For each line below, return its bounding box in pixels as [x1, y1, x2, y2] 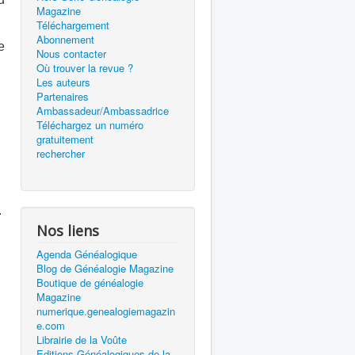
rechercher [36, 146, 85, 161]
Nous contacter [36, 46, 106, 61]
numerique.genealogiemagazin [36, 303, 175, 319]
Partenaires [36, 89, 89, 104]
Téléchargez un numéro [36, 117, 143, 132]
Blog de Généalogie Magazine [36, 261, 174, 276]
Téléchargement [36, 17, 109, 32]
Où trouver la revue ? [36, 60, 133, 75]
